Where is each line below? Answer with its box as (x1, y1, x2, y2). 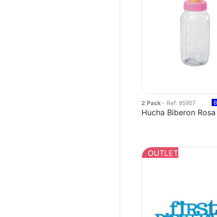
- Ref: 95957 (162, 99, 196, 107)
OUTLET (148, 148, 179, 158)
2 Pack (141, 99, 163, 107)
